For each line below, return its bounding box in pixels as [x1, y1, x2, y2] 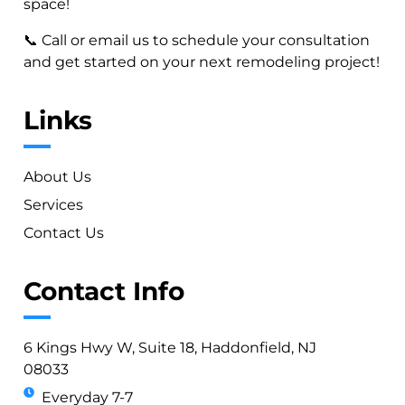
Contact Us [24, 223, 104, 241]
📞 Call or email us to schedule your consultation [24, 31, 370, 49]
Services [24, 195, 83, 213]
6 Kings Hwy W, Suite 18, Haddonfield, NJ [24, 338, 316, 356]
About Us [24, 167, 91, 185]
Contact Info [24, 275, 184, 306]
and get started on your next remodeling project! [24, 52, 380, 71]
